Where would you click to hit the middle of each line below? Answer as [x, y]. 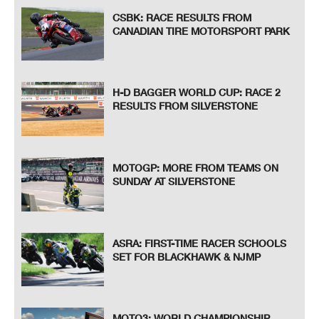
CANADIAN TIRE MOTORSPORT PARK [202, 31]
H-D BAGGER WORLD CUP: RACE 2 [197, 93]
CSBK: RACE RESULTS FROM [182, 17]
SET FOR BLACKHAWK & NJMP [187, 256]
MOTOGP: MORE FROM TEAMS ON [196, 168]
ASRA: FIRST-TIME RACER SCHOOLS [200, 243]
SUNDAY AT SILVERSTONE [174, 181]
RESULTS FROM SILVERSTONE [185, 106]
